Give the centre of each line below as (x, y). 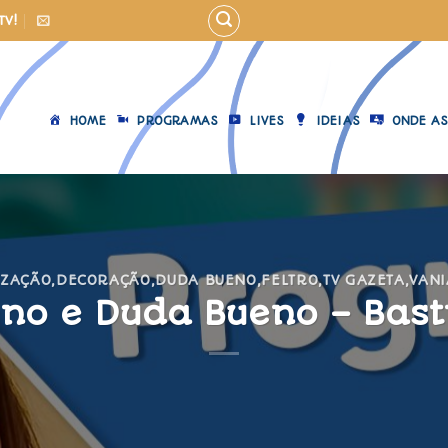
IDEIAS (338, 120)
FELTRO (290, 280)
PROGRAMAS (178, 120)
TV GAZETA (363, 280)
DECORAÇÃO (103, 280)
